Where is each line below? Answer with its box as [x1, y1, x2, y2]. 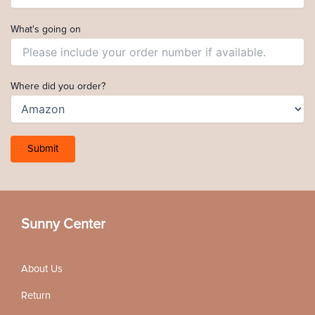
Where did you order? [10, 80, 105, 93]
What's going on [10, 22, 81, 35]
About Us [20, 262, 63, 275]
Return [20, 290, 51, 302]
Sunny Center [20, 215, 105, 233]
